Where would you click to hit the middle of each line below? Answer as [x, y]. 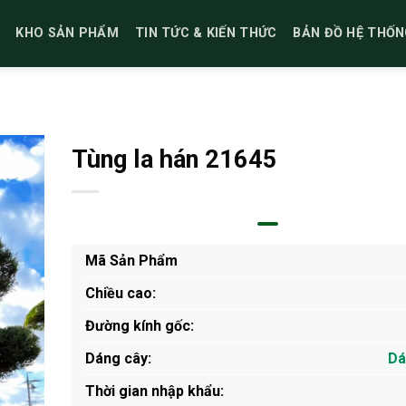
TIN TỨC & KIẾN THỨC [206, 33]
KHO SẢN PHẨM [67, 33]
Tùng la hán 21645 [174, 159]
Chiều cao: [120, 293]
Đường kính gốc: [139, 326]
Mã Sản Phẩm [131, 261]
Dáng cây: [118, 358]
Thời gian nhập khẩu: [154, 391]
